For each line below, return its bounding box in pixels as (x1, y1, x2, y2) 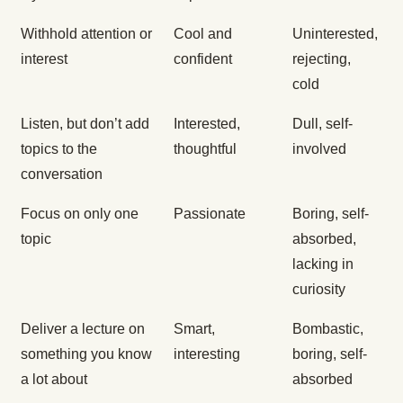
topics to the (21, 141, 97, 157)
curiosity (292, 282, 345, 298)
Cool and (174, 26, 232, 42)
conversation (21, 166, 103, 183)
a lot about (21, 372, 87, 388)
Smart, (174, 321, 215, 337)
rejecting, (292, 51, 351, 67)
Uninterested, (292, 26, 378, 42)
